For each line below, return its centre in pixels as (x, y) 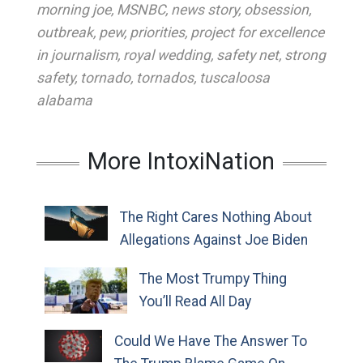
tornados (164, 77)
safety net (247, 55)
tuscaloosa (234, 77)
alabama (64, 100)
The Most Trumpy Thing (214, 278)
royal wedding (167, 55)
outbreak (64, 32)
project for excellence (257, 32)
